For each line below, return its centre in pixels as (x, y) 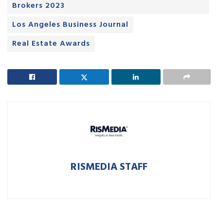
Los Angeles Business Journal (70, 25)
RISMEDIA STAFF (109, 167)
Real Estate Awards (51, 44)
